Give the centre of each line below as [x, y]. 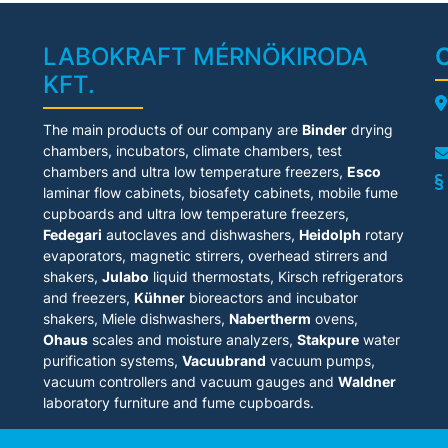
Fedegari [73, 234]
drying [370, 129]
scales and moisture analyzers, [193, 339]
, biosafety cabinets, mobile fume [290, 192]
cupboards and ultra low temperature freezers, [196, 213]
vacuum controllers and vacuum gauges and [191, 381]
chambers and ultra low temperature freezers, [195, 171]
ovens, [335, 318]
